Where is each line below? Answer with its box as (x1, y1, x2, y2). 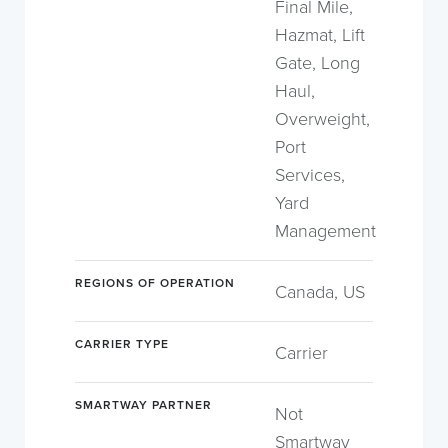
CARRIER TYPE (75, 335, 169, 352)
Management (275, 218, 376, 242)
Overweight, (275, 106, 370, 130)
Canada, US (275, 279, 365, 303)
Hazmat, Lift (275, 22, 365, 46)
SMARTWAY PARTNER (75, 396, 212, 413)
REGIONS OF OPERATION (75, 274, 235, 291)
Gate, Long (275, 50, 360, 74)
